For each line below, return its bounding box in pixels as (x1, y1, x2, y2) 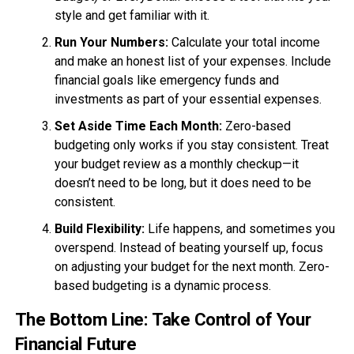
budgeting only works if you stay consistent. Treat (54, 137, 329, 153)
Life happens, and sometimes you (144, 221, 335, 236)
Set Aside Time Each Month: (54, 119, 222, 134)
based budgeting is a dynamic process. (54, 278, 271, 293)
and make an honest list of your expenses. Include (54, 54, 331, 69)
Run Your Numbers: (54, 35, 168, 50)
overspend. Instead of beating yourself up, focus (54, 240, 323, 255)
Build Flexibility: (54, 221, 145, 236)
